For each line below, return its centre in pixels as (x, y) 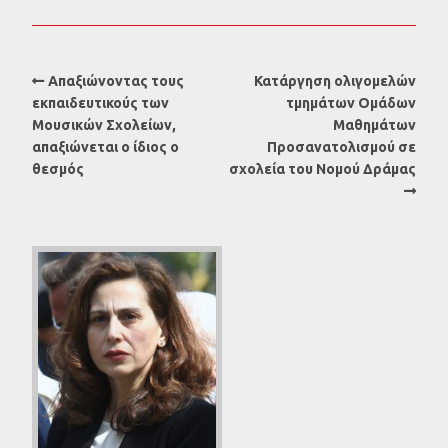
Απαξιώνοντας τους (116, 80)
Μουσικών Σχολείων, (104, 124)
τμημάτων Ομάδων (351, 102)
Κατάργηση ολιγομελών (335, 80)
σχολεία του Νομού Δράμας (322, 168)
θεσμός (58, 168)
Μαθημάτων (374, 124)
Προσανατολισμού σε (341, 146)
